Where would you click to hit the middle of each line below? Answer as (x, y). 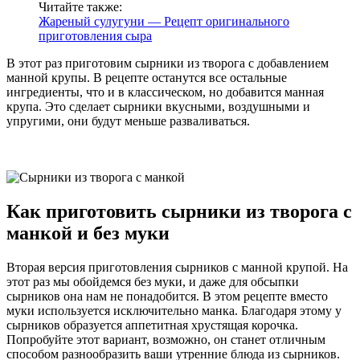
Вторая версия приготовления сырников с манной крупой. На (177, 267)
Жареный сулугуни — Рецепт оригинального (164, 22)
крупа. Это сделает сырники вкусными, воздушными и (158, 107)
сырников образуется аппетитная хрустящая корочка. (152, 325)
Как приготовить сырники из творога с (179, 212)
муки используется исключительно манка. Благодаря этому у (174, 310)
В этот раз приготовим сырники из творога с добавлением (168, 63)
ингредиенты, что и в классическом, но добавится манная (165, 92)
